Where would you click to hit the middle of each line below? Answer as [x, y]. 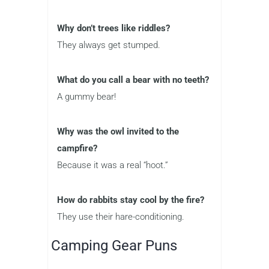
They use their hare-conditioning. [121, 217]
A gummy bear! [86, 97]
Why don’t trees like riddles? [113, 29]
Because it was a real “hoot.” [113, 165]
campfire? [77, 149]
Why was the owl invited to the [118, 132]
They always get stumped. [109, 45]
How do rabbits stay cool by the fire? [131, 200]
